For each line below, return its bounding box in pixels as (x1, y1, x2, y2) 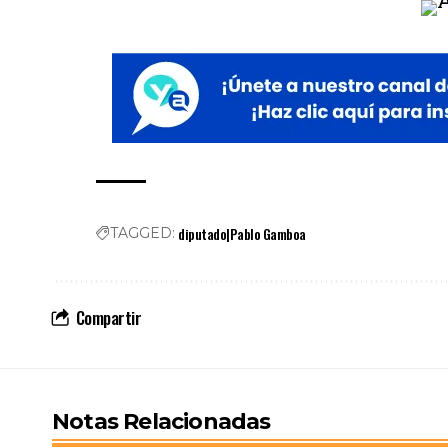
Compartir (75, 305, 142, 331)
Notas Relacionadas (52, 408, 271, 436)
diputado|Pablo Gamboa (178, 223, 306, 245)
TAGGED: (110, 224, 176, 243)
